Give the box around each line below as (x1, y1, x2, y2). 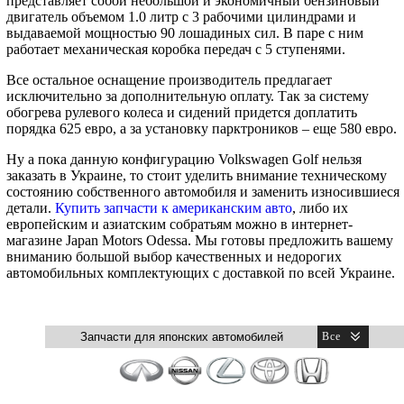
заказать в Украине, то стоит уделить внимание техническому (6, 168, 387, 184)
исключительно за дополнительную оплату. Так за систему (6, 88, 369, 105)
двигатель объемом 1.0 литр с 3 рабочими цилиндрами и (6, 9, 356, 25)
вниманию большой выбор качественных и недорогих (6, 249, 342, 265)
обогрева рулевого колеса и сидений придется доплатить (6, 105, 357, 121)
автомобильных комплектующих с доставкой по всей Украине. (6, 265, 395, 281)
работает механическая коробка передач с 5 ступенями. (6, 41, 345, 58)
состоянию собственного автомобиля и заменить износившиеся (6, 184, 399, 200)
